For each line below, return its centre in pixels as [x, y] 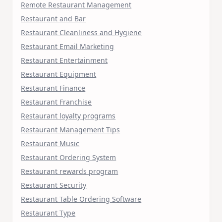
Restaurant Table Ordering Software [81, 199]
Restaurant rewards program [70, 171]
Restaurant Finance [53, 88]
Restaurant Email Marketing [68, 46]
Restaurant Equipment [59, 74]
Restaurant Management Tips [71, 129]
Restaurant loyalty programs [68, 115]
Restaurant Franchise [56, 102]
